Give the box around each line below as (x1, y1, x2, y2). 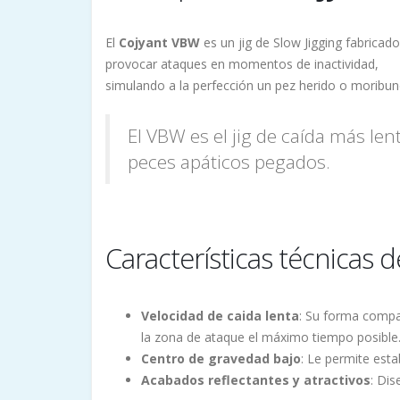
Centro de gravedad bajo (141, 350, 301, 368)
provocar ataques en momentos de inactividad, (105, 55, 379, 73)
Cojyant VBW (119, 34, 200, 52)
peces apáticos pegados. (128, 149, 330, 175)
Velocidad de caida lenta (141, 307, 299, 325)
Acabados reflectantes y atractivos (141, 371, 371, 389)
